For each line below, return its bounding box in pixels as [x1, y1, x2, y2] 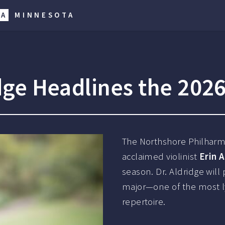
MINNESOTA [15, 10, 75, 20]
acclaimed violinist [122, 150, 199, 162]
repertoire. [122, 195, 166, 207]
